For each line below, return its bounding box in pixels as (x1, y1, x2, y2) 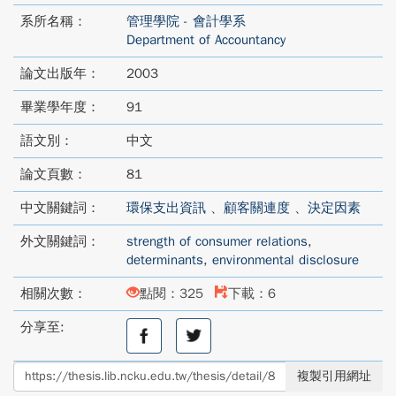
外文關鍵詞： (20, 233, 100, 249)
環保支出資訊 (126, 200, 206, 216)
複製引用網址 (297, 369, 371, 384)
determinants (126, 252, 203, 268)
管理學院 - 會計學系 (126, 13, 246, 29)
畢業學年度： (20, 99, 100, 115)
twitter (176, 375, 213, 391)
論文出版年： (20, 65, 100, 81)
